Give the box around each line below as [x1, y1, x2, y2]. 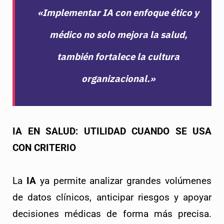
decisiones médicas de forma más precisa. [12, 208, 211, 220]
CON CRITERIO [12, 142, 76, 154]
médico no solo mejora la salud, [49, 28, 187, 41]
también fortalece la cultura [57, 50, 179, 63]
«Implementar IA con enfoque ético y [37, 6, 199, 19]
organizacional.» [81, 72, 155, 85]
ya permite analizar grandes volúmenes [35, 175, 212, 187]
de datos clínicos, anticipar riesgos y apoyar [12, 192, 211, 203]
